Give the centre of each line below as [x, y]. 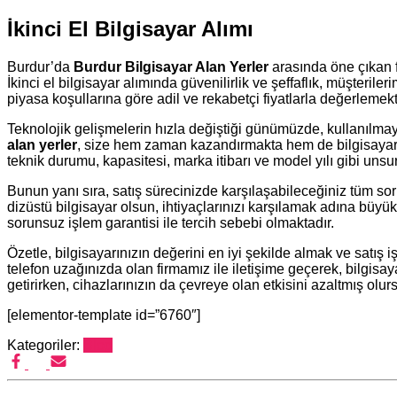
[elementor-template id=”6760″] [104, 315]
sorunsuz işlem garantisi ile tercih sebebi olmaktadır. [171, 222]
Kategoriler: [45, 345]
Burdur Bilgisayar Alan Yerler [171, 66]
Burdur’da [40, 66]
